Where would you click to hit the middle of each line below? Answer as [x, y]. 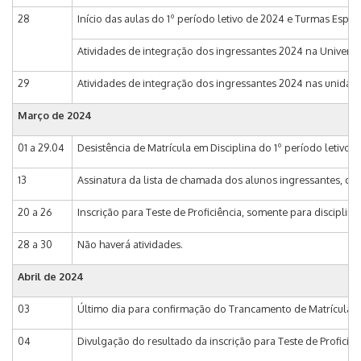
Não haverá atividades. [131, 244]
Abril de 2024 [51, 276]
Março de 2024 [55, 115]
